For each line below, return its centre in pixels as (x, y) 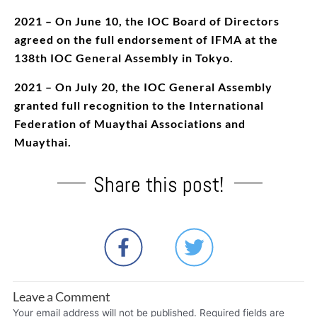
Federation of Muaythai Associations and (130, 123)
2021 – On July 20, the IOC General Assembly (143, 86)
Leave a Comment (61, 296)
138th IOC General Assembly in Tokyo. (124, 57)
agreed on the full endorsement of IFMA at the (146, 39)
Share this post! (158, 184)
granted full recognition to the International (139, 105)
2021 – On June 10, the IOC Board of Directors (147, 21)
